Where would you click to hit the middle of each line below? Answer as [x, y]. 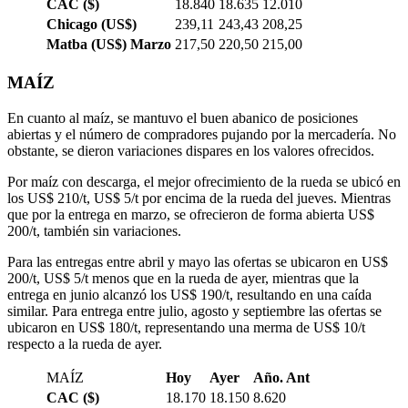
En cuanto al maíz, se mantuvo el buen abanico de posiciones [183, 117]
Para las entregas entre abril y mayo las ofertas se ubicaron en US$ [198, 261]
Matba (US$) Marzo [109, 45]
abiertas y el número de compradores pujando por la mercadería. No [202, 134]
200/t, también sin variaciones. [94, 230]
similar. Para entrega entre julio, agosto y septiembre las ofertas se [194, 311]
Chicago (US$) [92, 25]
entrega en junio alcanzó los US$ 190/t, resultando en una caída [189, 294]
